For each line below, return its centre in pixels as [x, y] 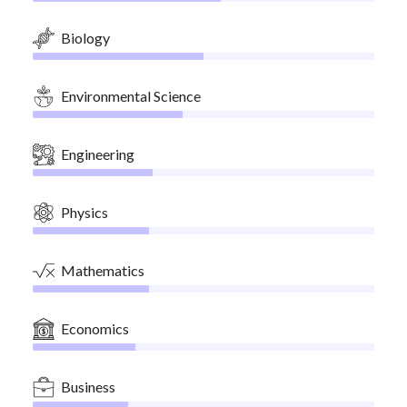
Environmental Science [131, 96]
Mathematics [103, 270]
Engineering [98, 154]
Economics [95, 328]
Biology [85, 38]
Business [88, 387]
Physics [84, 212]
